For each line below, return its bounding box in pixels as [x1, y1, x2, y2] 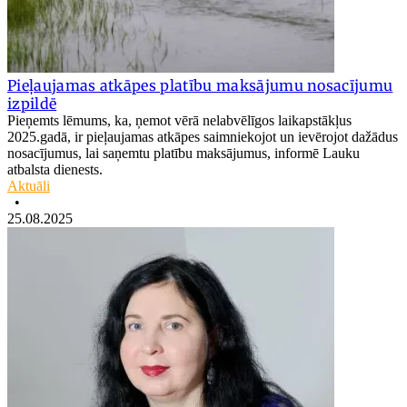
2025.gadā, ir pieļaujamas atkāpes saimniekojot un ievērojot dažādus [7, 128, 398, 144]
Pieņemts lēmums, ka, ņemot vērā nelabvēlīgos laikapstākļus [7, 112, 352, 128]
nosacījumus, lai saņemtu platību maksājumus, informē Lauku [7, 144, 360, 161]
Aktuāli [7, 177, 50, 194]
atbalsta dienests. [7, 161, 103, 177]
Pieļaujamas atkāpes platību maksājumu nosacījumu [7, 75, 393, 94]
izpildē [7, 94, 57, 113]
